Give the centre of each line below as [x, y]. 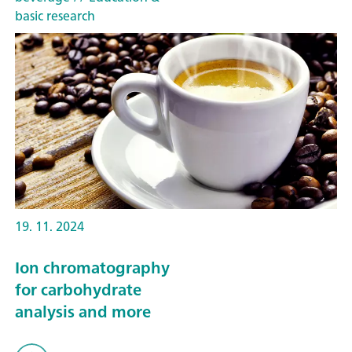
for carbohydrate [78, 289]
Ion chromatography [92, 267]
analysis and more [83, 311]
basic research [55, 16]
